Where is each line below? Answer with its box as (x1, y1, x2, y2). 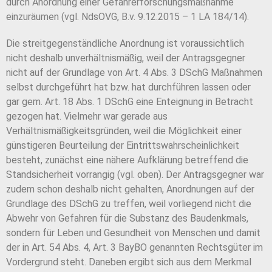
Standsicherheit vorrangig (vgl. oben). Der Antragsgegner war (6, 169, 264, 181)
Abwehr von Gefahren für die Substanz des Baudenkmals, (6, 212, 248, 225)
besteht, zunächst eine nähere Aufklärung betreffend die (6, 154, 248, 166)
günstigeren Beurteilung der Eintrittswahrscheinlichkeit (6, 140, 239, 152)
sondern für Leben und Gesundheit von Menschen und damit (6, 227, 260, 239)
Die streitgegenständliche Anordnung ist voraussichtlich (6, 38, 244, 50)
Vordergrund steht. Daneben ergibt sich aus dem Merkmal (6, 256, 251, 268)
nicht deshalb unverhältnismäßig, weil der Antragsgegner (6, 52, 245, 64)
